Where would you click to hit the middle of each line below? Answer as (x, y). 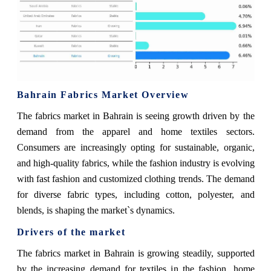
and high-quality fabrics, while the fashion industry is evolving (135, 163)
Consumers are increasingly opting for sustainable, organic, (135, 147)
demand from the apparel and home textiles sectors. (135, 131)
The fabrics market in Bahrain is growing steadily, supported (135, 253)
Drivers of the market (71, 232)
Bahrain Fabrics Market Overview (103, 94)
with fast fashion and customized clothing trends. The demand (135, 178)
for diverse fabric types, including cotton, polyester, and (135, 194)
